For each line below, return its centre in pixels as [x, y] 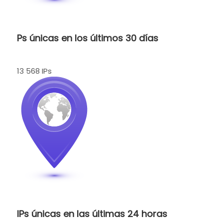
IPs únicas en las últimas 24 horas [92, 214]
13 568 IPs [34, 71]
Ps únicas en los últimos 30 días [88, 38]
